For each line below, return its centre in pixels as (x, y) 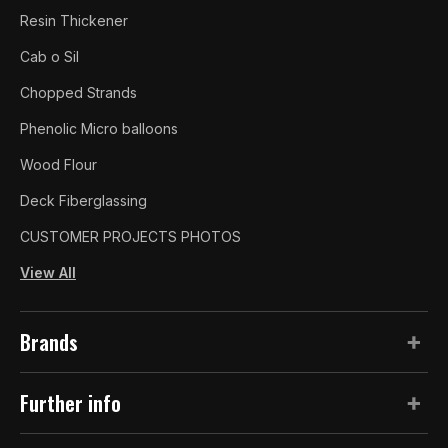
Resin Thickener (74, 20)
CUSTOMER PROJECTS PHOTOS (130, 236)
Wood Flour (58, 164)
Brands (49, 341)
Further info (70, 402)
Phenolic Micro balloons (99, 128)
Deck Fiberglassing (83, 200)
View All (48, 272)
